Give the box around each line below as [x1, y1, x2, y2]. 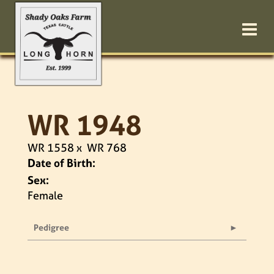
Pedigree [34, 221, 69, 233]
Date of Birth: [28, 155, 95, 171]
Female [28, 188, 63, 203]
